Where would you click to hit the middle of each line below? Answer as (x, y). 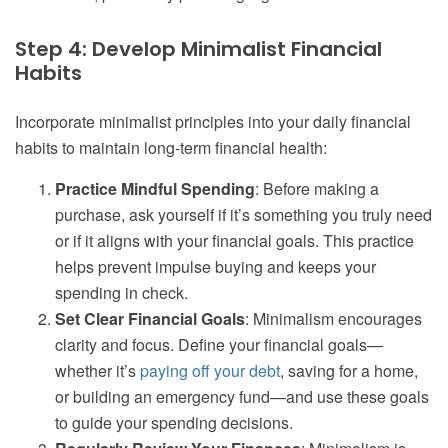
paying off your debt (210, 371)
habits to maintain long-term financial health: (171, 148)
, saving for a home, (349, 371)
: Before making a (317, 189)
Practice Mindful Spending (155, 189)
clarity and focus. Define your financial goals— (219, 345)
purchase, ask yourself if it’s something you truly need (243, 215)
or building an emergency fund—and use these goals (242, 397)
